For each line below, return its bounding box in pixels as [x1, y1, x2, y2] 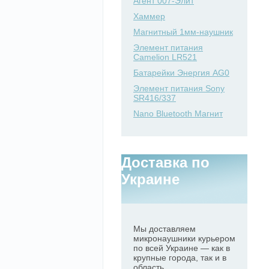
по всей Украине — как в [133, 243, 230, 253]
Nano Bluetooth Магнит [133, 109, 223, 118]
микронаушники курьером [133, 234, 235, 243]
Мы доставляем [133, 224, 196, 234]
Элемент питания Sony [133, 83, 225, 93]
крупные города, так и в [133, 253, 226, 262]
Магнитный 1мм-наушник [133, 27, 233, 37]
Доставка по [121, 154, 210, 171]
